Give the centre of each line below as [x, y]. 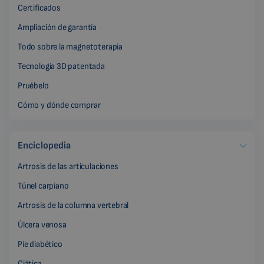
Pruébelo [33, 86]
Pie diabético [40, 245]
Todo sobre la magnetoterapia [70, 47]
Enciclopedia [44, 146]
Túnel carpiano [43, 186]
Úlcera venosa [42, 225]
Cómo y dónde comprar [59, 105]
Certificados [39, 8]
